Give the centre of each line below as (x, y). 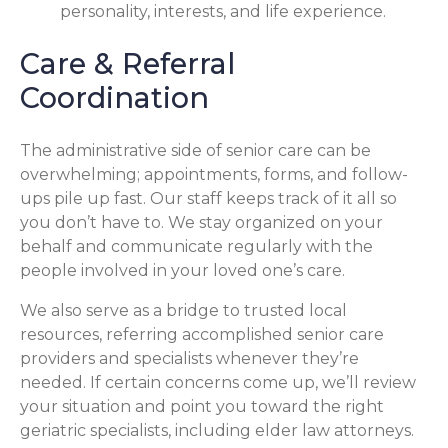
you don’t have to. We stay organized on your (201, 223)
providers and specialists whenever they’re (189, 359)
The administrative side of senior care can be (195, 151)
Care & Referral (127, 64)
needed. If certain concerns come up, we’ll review (218, 383)
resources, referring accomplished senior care (202, 335)
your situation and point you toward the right (202, 407)
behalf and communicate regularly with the (196, 247)
